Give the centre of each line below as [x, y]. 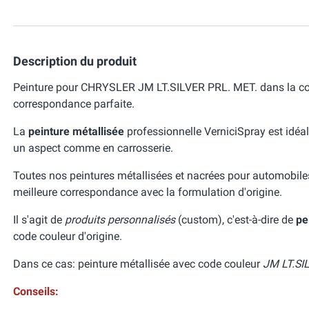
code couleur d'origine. [68, 236]
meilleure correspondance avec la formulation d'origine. [148, 192]
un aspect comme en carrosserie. [93, 148]
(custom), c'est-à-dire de [236, 220]
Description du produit [75, 61]
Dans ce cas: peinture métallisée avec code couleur [138, 264]
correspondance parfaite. [74, 104]
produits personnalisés [120, 220]
